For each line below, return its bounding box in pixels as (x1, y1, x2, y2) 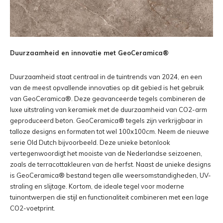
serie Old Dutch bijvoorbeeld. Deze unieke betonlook (10, 138, 170, 146)
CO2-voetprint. (10, 204, 55, 212)
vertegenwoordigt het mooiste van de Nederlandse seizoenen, (10, 149, 202, 157)
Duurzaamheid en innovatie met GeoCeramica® (10, 49, 169, 57)
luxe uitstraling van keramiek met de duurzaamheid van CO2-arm (10, 106, 207, 113)
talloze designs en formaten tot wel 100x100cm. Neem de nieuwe (10, 127, 209, 135)
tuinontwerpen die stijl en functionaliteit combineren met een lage (10, 193, 209, 201)
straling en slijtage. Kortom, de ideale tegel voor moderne (10, 182, 184, 190)
